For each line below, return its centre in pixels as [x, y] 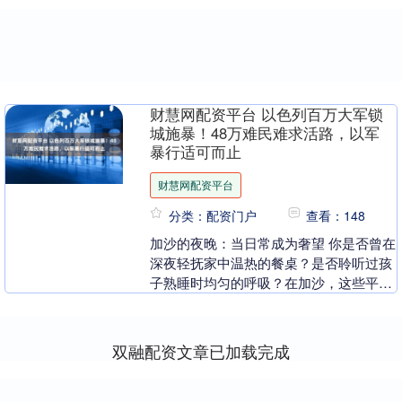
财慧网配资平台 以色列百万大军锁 [267, 114]
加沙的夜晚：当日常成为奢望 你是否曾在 [273, 243]
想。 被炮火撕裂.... [206, 322]
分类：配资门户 [213, 216]
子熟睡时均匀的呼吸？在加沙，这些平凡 [271, 283]
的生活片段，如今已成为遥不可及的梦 [265, 302]
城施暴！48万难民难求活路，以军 [265, 133]
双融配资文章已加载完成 [201, 351]
